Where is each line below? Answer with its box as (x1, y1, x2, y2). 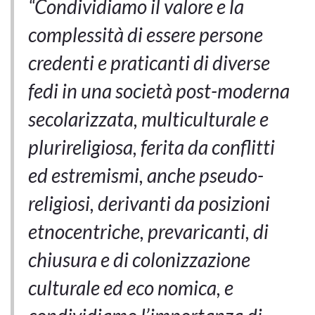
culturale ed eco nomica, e (28, 276, 233, 300)
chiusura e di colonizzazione (28, 247, 250, 272)
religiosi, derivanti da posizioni (28, 191, 270, 216)
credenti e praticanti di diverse (28, 51, 270, 75)
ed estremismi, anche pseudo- (28, 163, 264, 188)
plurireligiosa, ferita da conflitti (28, 135, 275, 160)
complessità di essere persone (28, 22, 263, 47)
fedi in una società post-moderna (28, 79, 290, 103)
